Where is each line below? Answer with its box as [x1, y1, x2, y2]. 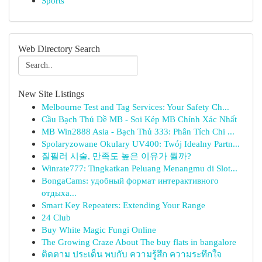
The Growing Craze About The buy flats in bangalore [42, 237, 236, 247]
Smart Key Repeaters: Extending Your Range [42, 200, 205, 210]
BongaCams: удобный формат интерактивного [42, 175, 219, 185]
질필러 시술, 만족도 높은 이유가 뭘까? [42, 151, 191, 161]
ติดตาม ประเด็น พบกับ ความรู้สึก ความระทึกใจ [42, 249, 222, 259]
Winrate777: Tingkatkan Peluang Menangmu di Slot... [42, 163, 237, 173]
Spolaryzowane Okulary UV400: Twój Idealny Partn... [42, 139, 240, 149]
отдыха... [42, 188, 77, 198]
